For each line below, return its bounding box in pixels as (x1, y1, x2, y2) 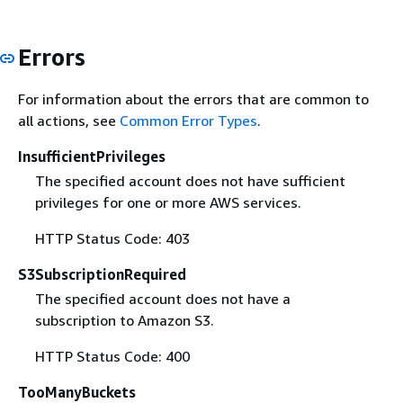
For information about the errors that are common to (18, 90, 369, 109)
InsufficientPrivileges (18, 148, 166, 166)
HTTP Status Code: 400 (34, 347, 190, 366)
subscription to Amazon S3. (34, 311, 214, 330)
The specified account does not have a (34, 290, 291, 309)
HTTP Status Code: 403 (34, 229, 190, 248)
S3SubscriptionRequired (18, 265, 186, 284)
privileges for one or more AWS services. (34, 193, 301, 212)
